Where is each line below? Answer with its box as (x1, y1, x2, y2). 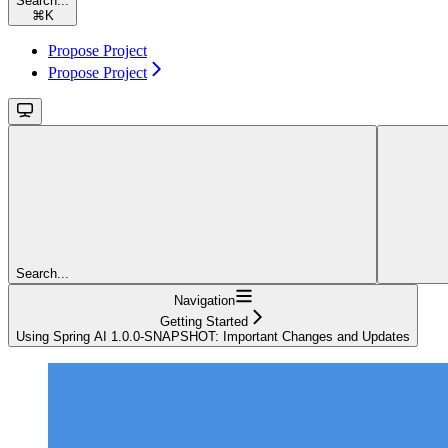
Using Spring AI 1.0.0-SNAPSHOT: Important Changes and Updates (16, 328, 410, 344)
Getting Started (160, 313, 248, 329)
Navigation (173, 292, 235, 308)
